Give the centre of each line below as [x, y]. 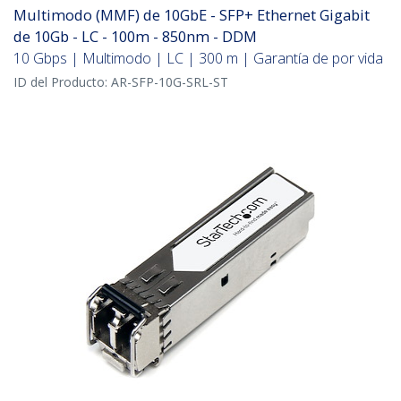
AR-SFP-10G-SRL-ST [170, 82]
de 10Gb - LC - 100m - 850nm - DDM [135, 37]
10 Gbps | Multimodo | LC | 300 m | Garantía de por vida [198, 59]
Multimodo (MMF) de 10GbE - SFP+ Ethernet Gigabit [192, 15]
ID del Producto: [62, 82]
